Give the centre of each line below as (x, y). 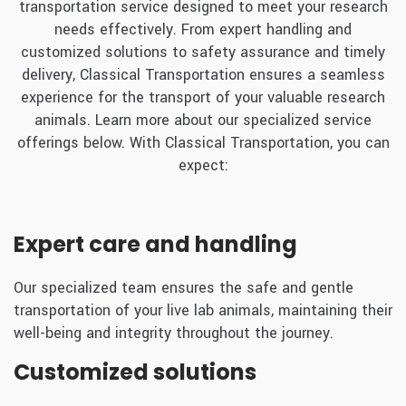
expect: (203, 165)
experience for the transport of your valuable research (203, 97)
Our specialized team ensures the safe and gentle (184, 288)
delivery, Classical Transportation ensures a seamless (203, 75)
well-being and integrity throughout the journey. (174, 333)
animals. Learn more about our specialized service (203, 120)
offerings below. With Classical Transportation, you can (203, 143)
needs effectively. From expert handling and (203, 29)
